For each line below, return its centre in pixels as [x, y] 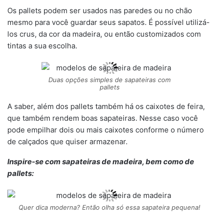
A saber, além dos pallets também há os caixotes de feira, [106, 106]
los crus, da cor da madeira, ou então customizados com [104, 34]
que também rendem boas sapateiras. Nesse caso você [103, 118]
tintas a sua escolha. [42, 46]
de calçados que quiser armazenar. [67, 141]
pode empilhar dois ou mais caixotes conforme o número [106, 130]
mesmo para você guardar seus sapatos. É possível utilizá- [109, 22]
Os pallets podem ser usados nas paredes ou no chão [100, 11]
